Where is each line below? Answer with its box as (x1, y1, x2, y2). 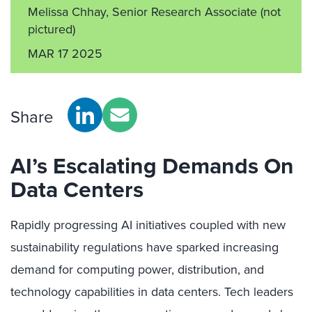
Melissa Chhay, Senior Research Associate (28, 3, 260, 21)
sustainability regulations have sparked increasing (10, 238, 279, 256)
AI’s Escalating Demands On (10, 149, 294, 182)
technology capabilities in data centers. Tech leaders (10, 283, 293, 301)
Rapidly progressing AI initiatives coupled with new (10, 216, 286, 234)
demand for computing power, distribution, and (10, 260, 264, 279)
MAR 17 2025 (28, 45, 102, 63)
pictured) (28, 20, 75, 38)
